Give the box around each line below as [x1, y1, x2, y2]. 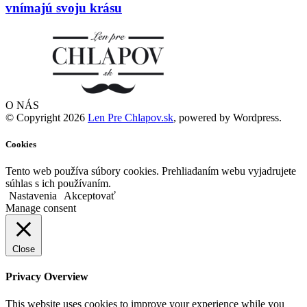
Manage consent [5, 202, 76, 214]
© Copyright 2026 [5, 111, 88, 123]
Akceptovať [64, 190, 116, 201]
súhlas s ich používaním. [5, 177, 111, 189]
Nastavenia [9, 190, 57, 201]
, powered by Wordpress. [173, 111, 282, 123]
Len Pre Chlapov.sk [88, 111, 173, 123]
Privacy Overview [5, 271, 88, 283]
